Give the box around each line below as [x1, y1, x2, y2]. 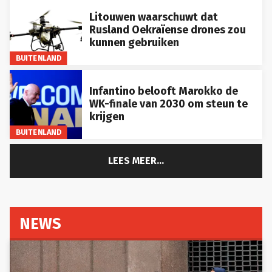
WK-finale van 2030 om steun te [89, 87, 248, 101]
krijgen [89, 100, 124, 114]
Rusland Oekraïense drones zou [89, 13, 246, 27]
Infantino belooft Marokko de [89, 75, 238, 89]
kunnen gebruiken [89, 25, 179, 39]
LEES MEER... [108, 145, 164, 157]
